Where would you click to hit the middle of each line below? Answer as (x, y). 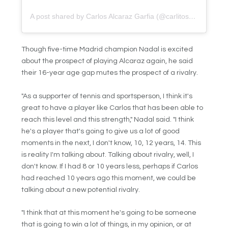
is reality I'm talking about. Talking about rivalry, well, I (108, 154)
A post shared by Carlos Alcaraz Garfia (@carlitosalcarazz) (193, 16)
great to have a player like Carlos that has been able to (112, 108)
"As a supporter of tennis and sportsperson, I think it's (107, 96)
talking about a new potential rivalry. (81, 190)
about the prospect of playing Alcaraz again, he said (107, 61)
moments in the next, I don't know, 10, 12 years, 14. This (111, 143)
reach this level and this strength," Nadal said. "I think (108, 119)
